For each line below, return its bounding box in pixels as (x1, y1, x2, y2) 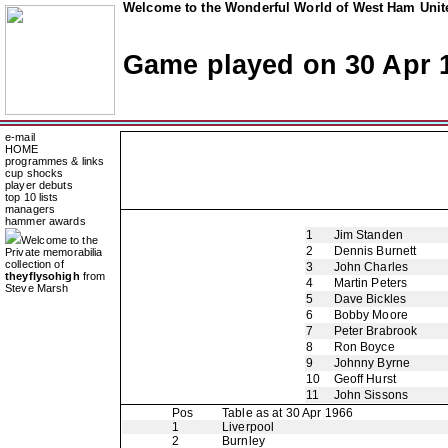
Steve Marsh (5, 282, 69, 294)
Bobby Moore (333, 308, 408, 322)
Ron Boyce (333, 340, 395, 354)
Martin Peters (333, 276, 408, 290)
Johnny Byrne (333, 356, 411, 370)
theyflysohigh (5, 270, 80, 282)
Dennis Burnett (333, 244, 417, 258)
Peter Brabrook (333, 324, 418, 338)
